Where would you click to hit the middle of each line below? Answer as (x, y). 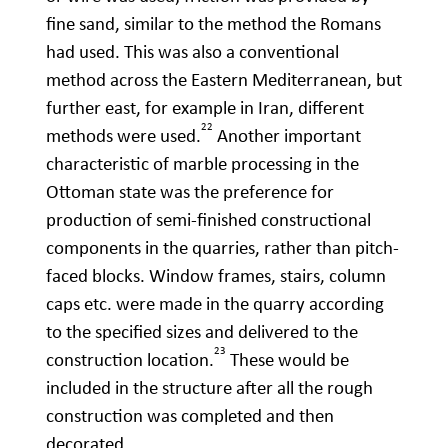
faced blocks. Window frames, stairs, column (216, 276)
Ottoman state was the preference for (190, 192)
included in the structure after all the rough (209, 388)
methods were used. (123, 136)
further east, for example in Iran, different (205, 108)
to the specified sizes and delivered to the (202, 332)
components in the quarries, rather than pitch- (222, 248)
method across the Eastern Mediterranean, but (224, 80)
